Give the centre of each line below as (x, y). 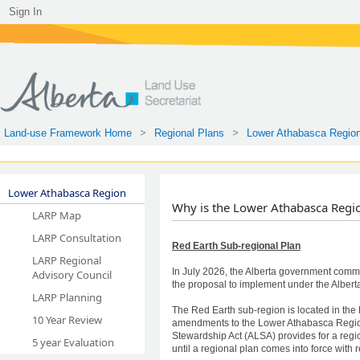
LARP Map (57, 215)
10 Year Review (67, 319)
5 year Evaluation (73, 342)
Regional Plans (189, 133)
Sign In (25, 12)
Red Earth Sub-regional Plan (236, 245)
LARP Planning (67, 297)
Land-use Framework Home (68, 133)
